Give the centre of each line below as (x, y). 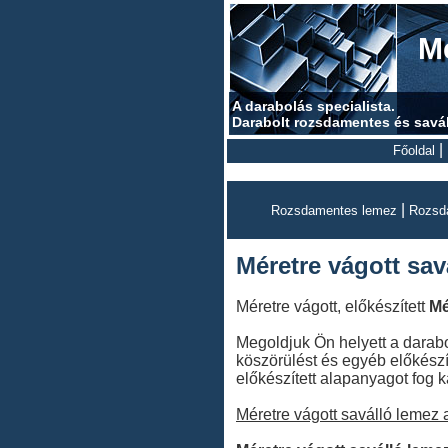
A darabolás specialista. (313, 106)
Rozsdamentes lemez (334, 210)
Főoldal (413, 150)
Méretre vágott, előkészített (332, 306)
